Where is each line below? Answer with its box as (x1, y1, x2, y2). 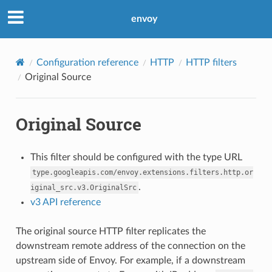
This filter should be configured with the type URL (30, 152, 242, 162)
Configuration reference (36, 57, 138, 67)
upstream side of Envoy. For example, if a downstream (15, 255, 245, 265)
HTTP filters (185, 57, 237, 67)
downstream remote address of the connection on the (15, 240, 245, 251)
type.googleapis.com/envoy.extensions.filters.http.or (32, 168, 253, 177)
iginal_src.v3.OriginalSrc (30, 183, 137, 192)
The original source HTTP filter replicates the (15, 226, 206, 236)
